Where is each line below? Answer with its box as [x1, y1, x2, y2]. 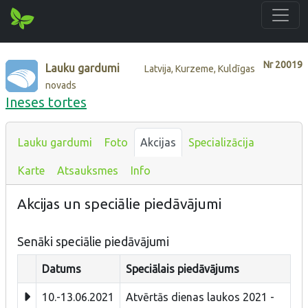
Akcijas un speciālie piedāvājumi [17, 195, 221, 212]
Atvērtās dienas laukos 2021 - [126, 290, 274, 303]
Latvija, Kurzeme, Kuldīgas [144, 63, 256, 74]
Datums [42, 262, 81, 275]
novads [45, 79, 77, 91]
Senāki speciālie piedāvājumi [17, 234, 169, 248]
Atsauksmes [57, 164, 118, 177]
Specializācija [188, 135, 254, 148]
